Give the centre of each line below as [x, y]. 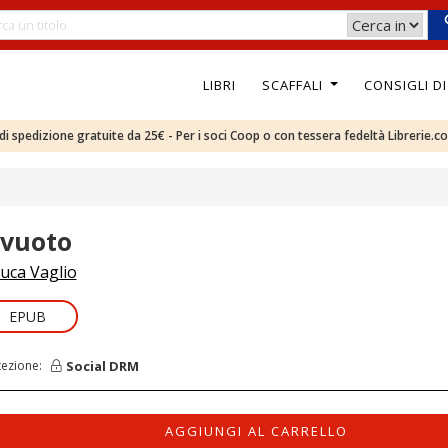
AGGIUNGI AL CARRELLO [257, 431]
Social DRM [102, 365]
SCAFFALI [294, 84]
